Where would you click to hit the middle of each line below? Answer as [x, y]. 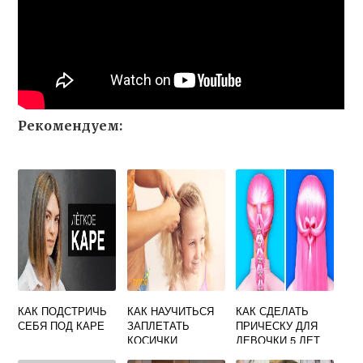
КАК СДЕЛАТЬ [273, 311]
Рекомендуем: [70, 126]
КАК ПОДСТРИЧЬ [63, 311]
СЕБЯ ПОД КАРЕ [62, 325]
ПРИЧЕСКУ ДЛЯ [277, 325]
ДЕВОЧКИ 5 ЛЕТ [278, 340]
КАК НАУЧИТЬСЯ [170, 311]
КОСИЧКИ [152, 340]
